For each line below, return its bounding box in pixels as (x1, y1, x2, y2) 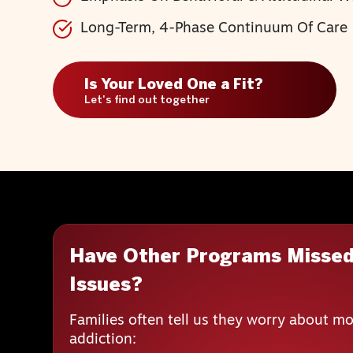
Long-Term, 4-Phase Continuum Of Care (80, 20, 348, 36)
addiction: (69, 333, 137, 348)
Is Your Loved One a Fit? (84, 78, 264, 92)
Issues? (69, 277, 143, 295)
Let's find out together (84, 95, 210, 106)
